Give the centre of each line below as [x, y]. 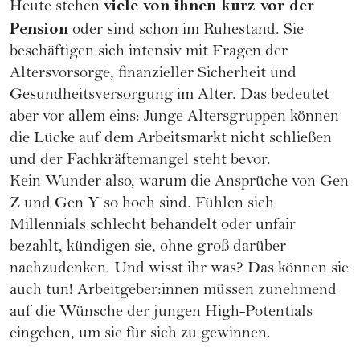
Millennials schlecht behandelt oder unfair [153, 226]
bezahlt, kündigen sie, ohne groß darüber [148, 247]
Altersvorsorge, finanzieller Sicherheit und [153, 74]
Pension [39, 29]
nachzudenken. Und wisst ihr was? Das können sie [179, 269]
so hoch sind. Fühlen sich [187, 204]
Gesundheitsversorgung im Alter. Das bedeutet [170, 96]
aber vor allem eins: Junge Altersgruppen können [174, 117]
